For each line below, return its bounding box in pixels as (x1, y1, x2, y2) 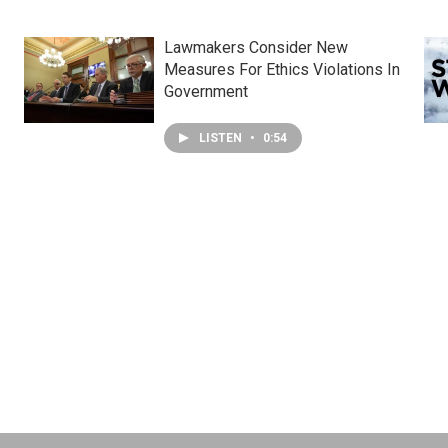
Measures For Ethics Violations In (163, 60, 400, 80)
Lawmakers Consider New (163, 38, 348, 58)
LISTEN (198, 131, 245, 146)
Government (163, 82, 248, 102)
